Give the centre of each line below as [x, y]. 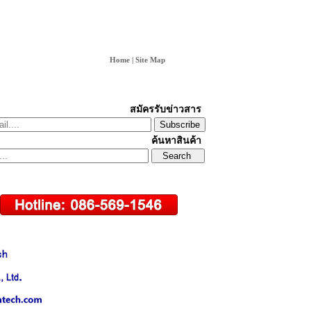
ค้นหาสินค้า [176, 141]
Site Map [150, 60]
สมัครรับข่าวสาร [165, 109]
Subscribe [179, 125]
